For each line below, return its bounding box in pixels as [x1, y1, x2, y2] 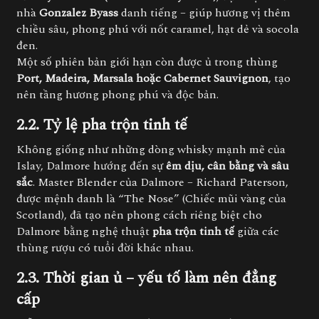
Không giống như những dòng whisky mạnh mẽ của [16, 141, 286, 158]
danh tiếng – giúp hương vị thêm [118, 4, 291, 21]
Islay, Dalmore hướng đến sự [16, 157, 166, 174]
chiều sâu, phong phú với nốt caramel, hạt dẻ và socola [16, 21, 299, 38]
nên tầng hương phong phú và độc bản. [16, 86, 219, 103]
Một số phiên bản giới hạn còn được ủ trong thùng [16, 53, 278, 70]
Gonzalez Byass [39, 4, 118, 21]
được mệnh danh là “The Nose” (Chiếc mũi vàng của [16, 190, 286, 207]
